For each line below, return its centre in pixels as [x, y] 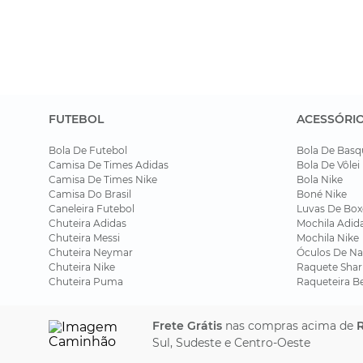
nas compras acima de [290, 326]
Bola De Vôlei [328, 165]
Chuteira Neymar [91, 252]
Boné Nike [322, 194]
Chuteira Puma [86, 282]
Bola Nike [320, 179]
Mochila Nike [328, 238]
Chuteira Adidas [88, 223]
